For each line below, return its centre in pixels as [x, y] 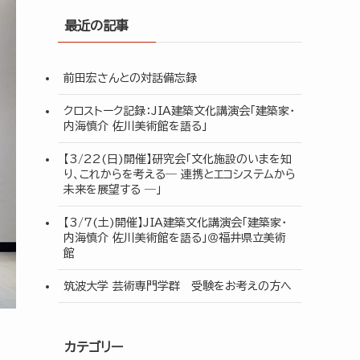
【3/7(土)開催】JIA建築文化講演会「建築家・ [175, 222]
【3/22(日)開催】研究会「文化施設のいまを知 [178, 159]
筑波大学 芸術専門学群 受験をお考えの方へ [178, 286]
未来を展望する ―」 [112, 189]
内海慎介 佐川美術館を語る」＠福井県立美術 [175, 237]
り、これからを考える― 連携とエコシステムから [180, 174]
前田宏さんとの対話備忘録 [130, 78]
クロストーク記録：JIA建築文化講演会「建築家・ [179, 110]
